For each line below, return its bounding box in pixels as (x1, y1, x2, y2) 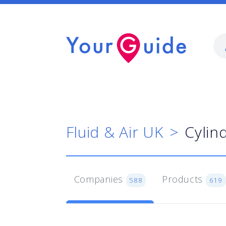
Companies (74, 173, 126, 185)
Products (162, 173, 206, 185)
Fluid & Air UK (66, 122, 163, 142)
